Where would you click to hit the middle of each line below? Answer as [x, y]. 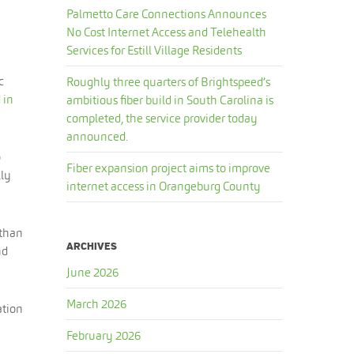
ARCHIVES [92, 247]
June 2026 [93, 272]
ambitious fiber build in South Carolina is [170, 100]
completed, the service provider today [162, 118]
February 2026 [104, 335]
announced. [98, 136]
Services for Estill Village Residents [154, 50]
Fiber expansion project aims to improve [169, 168]
